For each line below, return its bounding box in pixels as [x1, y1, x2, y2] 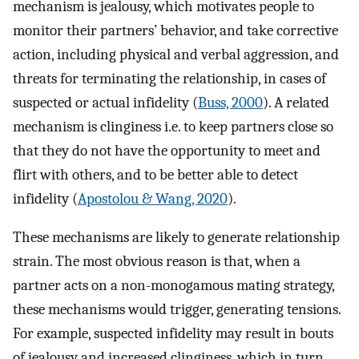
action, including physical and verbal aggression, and [13, 45, 339, 63]
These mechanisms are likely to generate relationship [13, 228, 340, 247]
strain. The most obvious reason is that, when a [13, 252, 301, 271]
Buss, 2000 [198, 93, 263, 111]
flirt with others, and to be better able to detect [13, 165, 298, 184]
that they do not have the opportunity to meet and [13, 141, 321, 159]
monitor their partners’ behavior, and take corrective [13, 21, 338, 39]
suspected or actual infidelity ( [13, 93, 198, 111]
